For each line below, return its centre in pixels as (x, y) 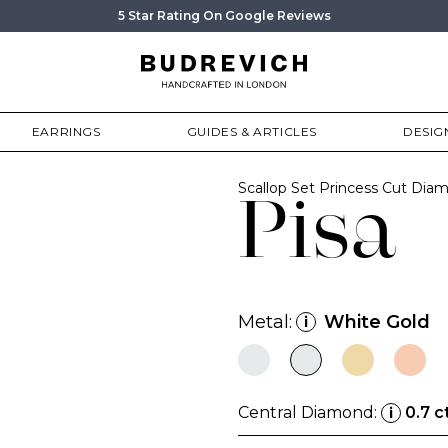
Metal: (265, 322)
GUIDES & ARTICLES (251, 131)
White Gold (377, 322)
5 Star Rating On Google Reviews (224, 15)
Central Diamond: (309, 412)
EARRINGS (66, 131)
